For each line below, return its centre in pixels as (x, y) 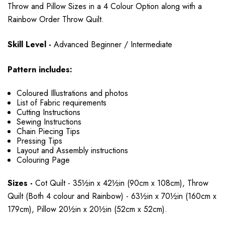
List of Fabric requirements (62, 102)
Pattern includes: (40, 69)
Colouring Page (43, 160)
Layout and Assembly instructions (73, 150)
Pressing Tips (40, 141)
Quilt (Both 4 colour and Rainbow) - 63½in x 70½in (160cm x (112, 196)
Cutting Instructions (49, 112)
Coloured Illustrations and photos (73, 93)
